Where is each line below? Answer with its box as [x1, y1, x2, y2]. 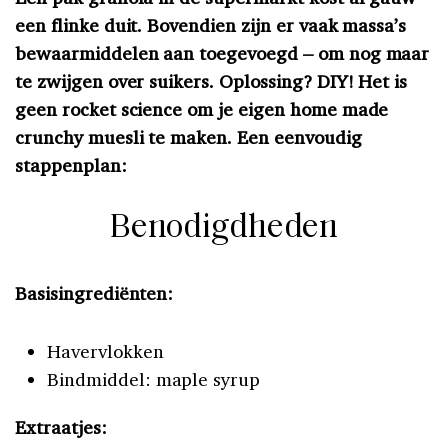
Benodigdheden [110, 210, 338, 246]
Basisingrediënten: [15, 280, 174, 305]
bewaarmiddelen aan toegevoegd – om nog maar [15, 40, 430, 65]
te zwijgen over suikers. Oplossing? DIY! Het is [15, 68, 408, 93]
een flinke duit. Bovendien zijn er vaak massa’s [15, 12, 407, 37]
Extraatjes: [15, 414, 112, 439]
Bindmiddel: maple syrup [47, 366, 261, 391]
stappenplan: [15, 152, 132, 177]
